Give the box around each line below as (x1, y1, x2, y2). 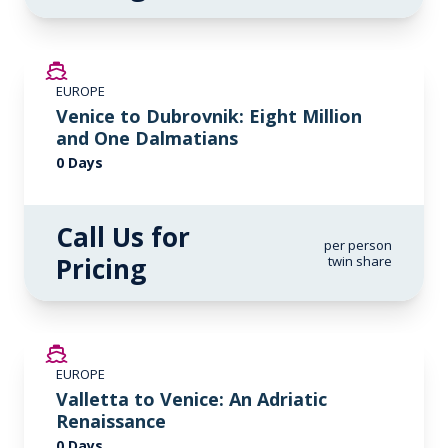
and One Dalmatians (56, 126, 238, 150)
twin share (328, 252, 392, 270)
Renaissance (56, 409, 166, 433)
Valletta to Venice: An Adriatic (56, 387, 327, 411)
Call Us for (56, 219, 190, 255)
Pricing (56, 251, 146, 287)
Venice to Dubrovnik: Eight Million (56, 104, 362, 128)
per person (324, 236, 392, 254)
